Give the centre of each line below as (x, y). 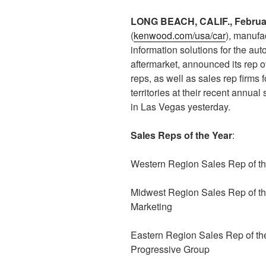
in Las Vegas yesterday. (180, 107)
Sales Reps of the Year (181, 135)
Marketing (151, 206)
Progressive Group (170, 249)
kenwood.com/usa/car (180, 35)
